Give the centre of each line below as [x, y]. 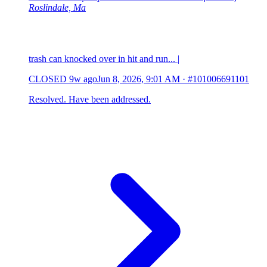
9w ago [83, 79]
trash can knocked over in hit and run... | [104, 58]
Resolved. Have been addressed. [90, 99]
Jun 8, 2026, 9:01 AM [139, 79]
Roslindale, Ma [57, 7]
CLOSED [48, 79]
